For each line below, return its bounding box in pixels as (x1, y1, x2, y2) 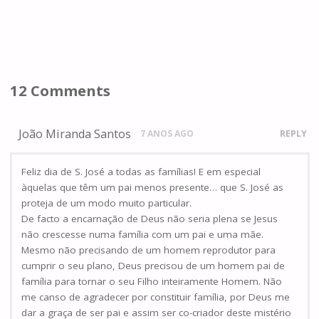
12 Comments (9, 80, 110, 101)
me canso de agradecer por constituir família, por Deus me (21, 291, 290, 304)
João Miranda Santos (19, 125, 132, 142)
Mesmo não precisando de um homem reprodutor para (21, 244, 276, 257)
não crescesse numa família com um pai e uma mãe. (21, 228, 263, 241)
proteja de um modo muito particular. (21, 197, 192, 210)
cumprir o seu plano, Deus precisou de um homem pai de (21, 259, 285, 273)
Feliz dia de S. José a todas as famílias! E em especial (21, 165, 261, 179)
